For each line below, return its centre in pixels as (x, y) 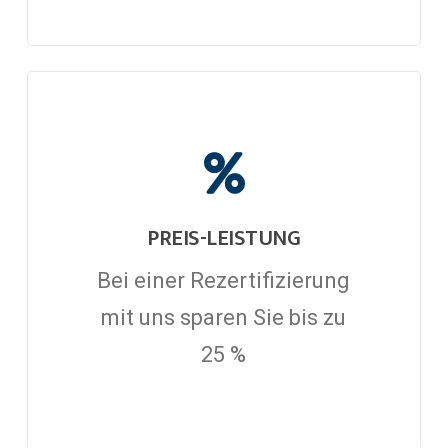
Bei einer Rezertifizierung (224, 281)
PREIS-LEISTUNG (224, 239)
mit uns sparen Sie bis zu (224, 318)
